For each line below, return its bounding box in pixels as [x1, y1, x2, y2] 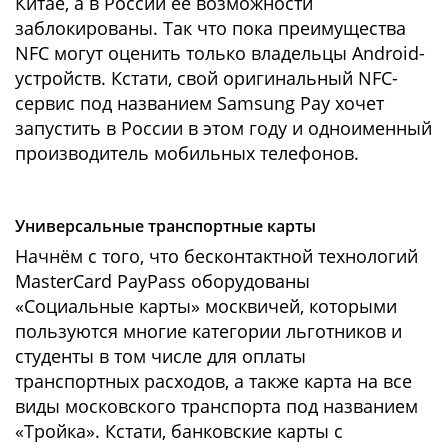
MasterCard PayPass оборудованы [15, 268, 310, 293]
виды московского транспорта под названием [15, 393, 418, 418]
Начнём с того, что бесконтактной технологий [15, 243, 418, 268]
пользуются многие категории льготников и [15, 318, 402, 343]
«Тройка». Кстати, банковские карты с [15, 418, 343, 443]
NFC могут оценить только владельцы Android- [15, 40, 425, 65]
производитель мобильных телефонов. [15, 140, 359, 165]
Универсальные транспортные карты [15, 214, 316, 237]
